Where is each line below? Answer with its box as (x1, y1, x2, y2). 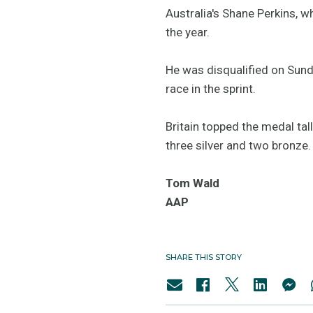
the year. (166, 24, 210, 39)
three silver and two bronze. (166, 138, 311, 152)
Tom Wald (166, 175, 219, 190)
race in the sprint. (166, 81, 256, 96)
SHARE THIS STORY (166, 252, 242, 262)
